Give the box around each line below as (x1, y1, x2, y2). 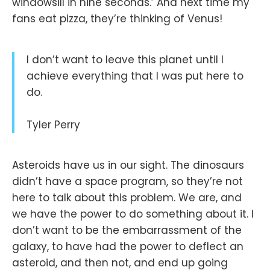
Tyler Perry (27, 117, 80, 132)
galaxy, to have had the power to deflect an (12, 239, 243, 254)
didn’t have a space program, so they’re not (12, 174, 243, 189)
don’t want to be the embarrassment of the (12, 223, 242, 238)
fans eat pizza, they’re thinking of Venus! (12, 11, 222, 26)
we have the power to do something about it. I (12, 207, 254, 222)
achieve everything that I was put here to (27, 68, 243, 83)
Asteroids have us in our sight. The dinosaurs (12, 158, 244, 173)
